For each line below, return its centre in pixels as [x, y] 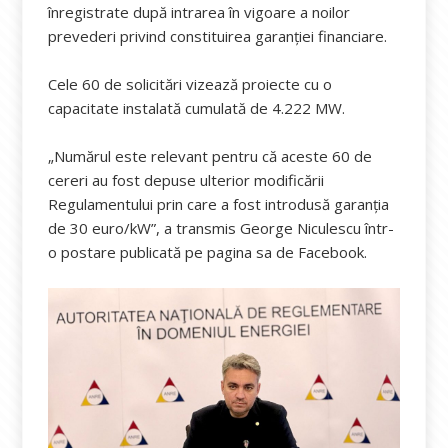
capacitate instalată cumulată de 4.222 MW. [197, 108]
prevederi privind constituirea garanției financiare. [218, 36]
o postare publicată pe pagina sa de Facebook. [208, 252]
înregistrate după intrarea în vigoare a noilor [199, 12]
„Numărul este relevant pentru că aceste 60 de [210, 156]
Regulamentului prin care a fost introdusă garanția [219, 204]
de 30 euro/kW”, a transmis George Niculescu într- [221, 228]
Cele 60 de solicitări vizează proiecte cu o [190, 84]
